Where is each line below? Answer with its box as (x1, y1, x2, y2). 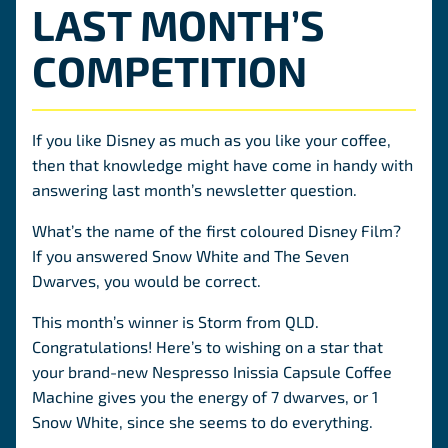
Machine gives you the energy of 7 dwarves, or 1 (32, 387, 378, 406)
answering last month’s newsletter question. (32, 180, 361, 199)
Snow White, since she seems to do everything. (32, 412, 377, 431)
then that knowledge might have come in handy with (32, 155, 413, 174)
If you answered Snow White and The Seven (32, 246, 349, 265)
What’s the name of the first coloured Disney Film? (32, 221, 405, 240)
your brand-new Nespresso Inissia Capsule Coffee (32, 362, 392, 381)
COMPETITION (32, 45, 307, 95)
